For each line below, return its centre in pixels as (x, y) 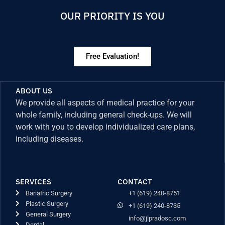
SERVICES (33, 181)
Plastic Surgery (47, 203)
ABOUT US (34, 90)
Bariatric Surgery (49, 193)
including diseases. (49, 139)
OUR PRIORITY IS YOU (113, 16)
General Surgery (48, 214)
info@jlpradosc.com (157, 218)
